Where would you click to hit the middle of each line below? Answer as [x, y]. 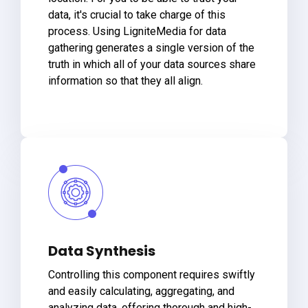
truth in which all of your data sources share [152, 64]
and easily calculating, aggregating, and [141, 291]
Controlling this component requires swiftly [152, 274]
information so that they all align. [125, 80]
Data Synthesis [102, 251]
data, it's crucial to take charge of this [137, 14]
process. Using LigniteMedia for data [137, 31]
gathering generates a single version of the [151, 47]
